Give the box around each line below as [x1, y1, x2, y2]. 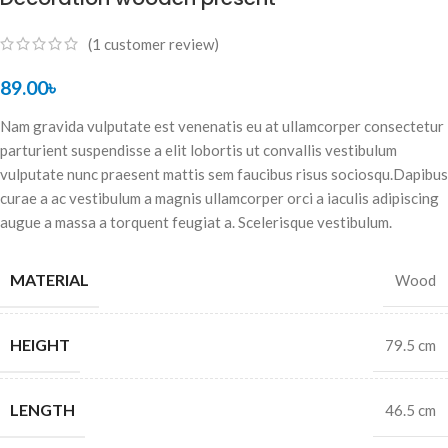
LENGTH [10, 399, 75, 419]
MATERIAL [10, 269, 89, 289]
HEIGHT [10, 334, 70, 354]
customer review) [101, 34, 219, 53]
